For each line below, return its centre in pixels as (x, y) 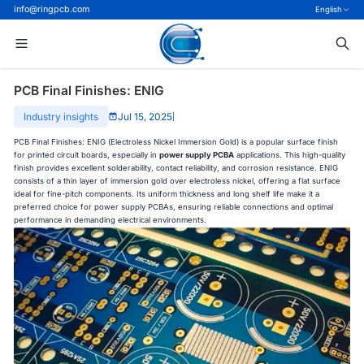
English (329, 9)
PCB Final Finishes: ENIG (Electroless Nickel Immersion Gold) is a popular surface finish (176, 141)
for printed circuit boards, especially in (87, 154)
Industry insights (61, 117)
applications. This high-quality (290, 154)
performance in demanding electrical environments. (110, 219)
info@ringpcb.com (52, 9)
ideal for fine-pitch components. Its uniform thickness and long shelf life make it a (167, 193)
